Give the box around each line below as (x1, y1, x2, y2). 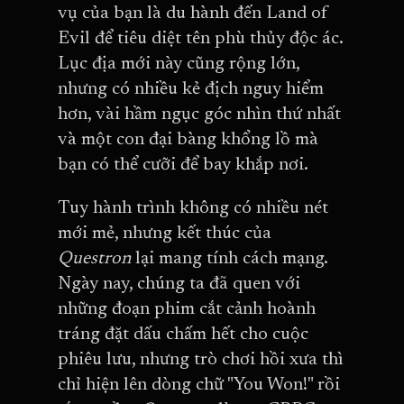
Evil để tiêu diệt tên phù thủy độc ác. (58, 30, 343, 49)
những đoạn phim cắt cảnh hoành (58, 300, 316, 319)
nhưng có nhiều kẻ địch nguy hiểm (58, 80, 324, 99)
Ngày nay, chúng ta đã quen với (58, 275, 300, 294)
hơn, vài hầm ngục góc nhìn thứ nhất (58, 106, 341, 124)
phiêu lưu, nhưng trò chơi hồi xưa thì (58, 351, 344, 370)
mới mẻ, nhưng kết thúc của (58, 225, 271, 243)
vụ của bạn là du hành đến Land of (58, 5, 328, 23)
